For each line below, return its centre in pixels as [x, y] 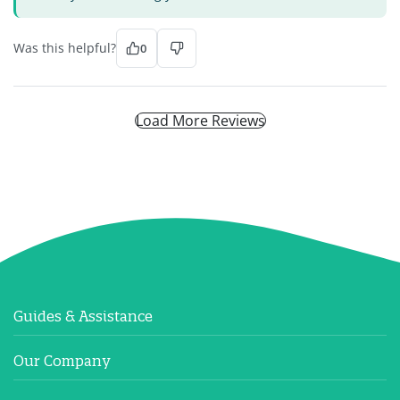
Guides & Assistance [83, 316]
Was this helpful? [65, 47]
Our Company [62, 361]
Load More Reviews [200, 120]
